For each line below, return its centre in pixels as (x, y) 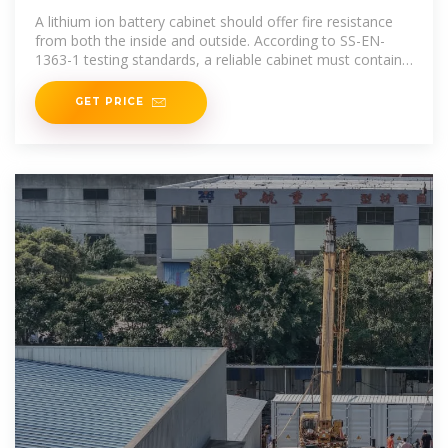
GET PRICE (109, 101)
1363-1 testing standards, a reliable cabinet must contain (218, 59)
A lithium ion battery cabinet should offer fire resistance (214, 21)
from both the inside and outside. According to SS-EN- (210, 40)
